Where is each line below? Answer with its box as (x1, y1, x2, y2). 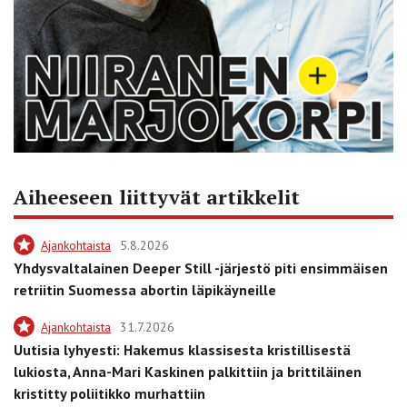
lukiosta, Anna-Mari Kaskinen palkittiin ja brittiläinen (14, 362, 362, 381)
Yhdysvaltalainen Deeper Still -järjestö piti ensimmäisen (14, 258, 388, 277)
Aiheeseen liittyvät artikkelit (14, 183, 300, 210)
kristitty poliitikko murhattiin (14, 383, 205, 402)
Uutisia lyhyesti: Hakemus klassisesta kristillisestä (14, 340, 351, 359)
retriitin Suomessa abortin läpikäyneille (14, 280, 276, 299)
